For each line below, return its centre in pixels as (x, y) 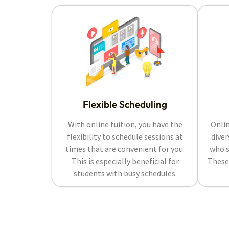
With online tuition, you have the (125, 124)
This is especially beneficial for (125, 161)
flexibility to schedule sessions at (125, 137)
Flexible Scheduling (125, 105)
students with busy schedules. (125, 174)
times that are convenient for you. (125, 149)
